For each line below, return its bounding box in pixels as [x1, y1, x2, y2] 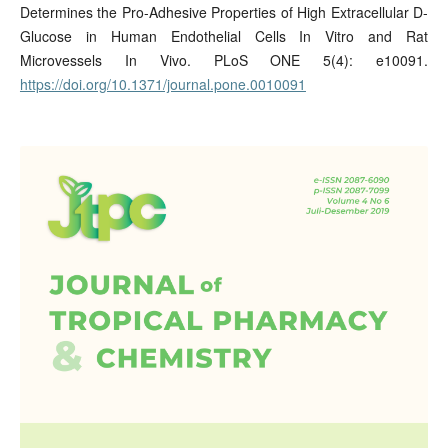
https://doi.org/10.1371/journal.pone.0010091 [19, 73, 306, 94]
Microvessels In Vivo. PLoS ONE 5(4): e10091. [19, 49, 429, 70]
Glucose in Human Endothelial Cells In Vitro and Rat [19, 25, 429, 46]
